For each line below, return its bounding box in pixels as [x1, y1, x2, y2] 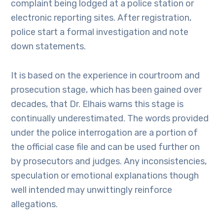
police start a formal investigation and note [11, 27, 189, 37]
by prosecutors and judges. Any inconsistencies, [11, 156, 207, 167]
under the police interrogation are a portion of [11, 127, 198, 138]
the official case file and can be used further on [11, 142, 200, 152]
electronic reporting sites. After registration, [11, 12, 192, 23]
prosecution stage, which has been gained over [11, 84, 202, 95]
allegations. [11, 199, 58, 210]
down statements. [11, 41, 86, 52]
